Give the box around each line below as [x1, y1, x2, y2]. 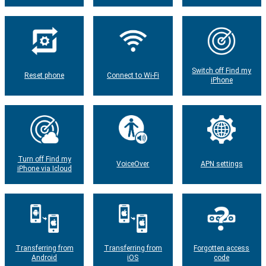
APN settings [200, 160, 243, 169]
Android [31, 253, 58, 262]
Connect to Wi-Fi [106, 71, 159, 80]
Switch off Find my [192, 66, 252, 75]
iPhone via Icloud [17, 164, 72, 173]
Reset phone [24, 71, 65, 80]
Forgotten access [194, 243, 250, 252]
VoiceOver [116, 160, 150, 169]
